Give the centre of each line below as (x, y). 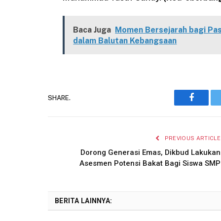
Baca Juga (92, 30)
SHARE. (59, 98)
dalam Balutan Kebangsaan (125, 41)
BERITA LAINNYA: (84, 201)
